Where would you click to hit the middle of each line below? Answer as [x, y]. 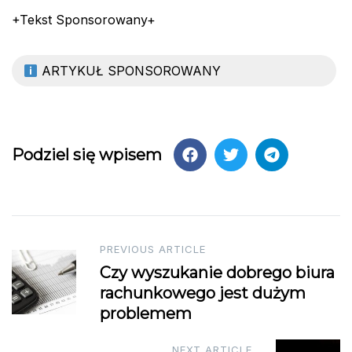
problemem [146, 314]
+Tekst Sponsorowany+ [84, 20]
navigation [61, 276]
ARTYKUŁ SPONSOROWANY [130, 71]
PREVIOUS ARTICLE [153, 249]
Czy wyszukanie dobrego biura [217, 273]
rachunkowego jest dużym [203, 293]
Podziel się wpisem [87, 155]
